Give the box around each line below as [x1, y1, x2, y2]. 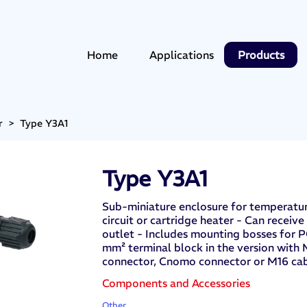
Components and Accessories [101, 276, 250, 291]
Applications [149, 47, 214, 62]
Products [237, 47, 284, 62]
